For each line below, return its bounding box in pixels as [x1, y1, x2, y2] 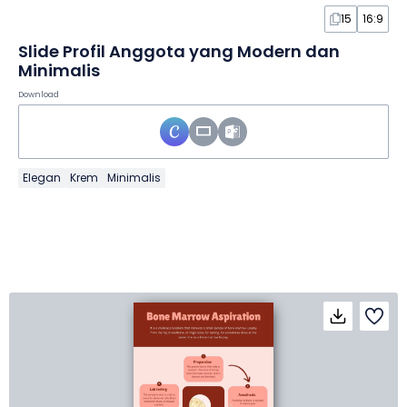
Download [18, 88, 59, 100]
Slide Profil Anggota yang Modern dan [18, 39, 340, 63]
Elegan [23, 169, 61, 185]
